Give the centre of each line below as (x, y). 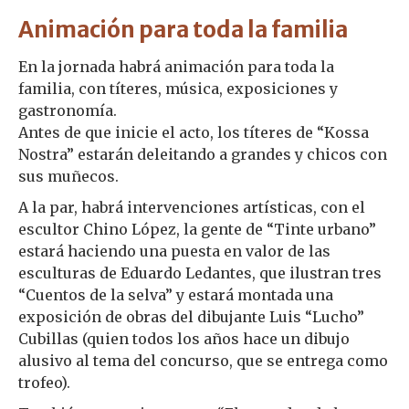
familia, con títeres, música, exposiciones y (178, 88)
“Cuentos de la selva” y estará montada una (176, 294)
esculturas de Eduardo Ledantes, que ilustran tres (200, 273)
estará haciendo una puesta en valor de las (174, 251)
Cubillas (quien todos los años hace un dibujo (184, 338)
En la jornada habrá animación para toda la (176, 66)
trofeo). (44, 382)
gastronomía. (68, 110)
